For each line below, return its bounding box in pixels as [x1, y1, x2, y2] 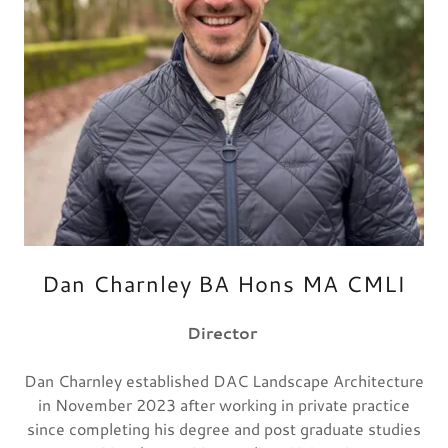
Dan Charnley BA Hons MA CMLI [41, 268, 407, 299]
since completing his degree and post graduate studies [27, 417, 421, 440]
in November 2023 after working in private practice [38, 393, 410, 416]
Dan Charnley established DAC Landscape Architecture [24, 369, 424, 392]
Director [187, 321, 257, 344]
